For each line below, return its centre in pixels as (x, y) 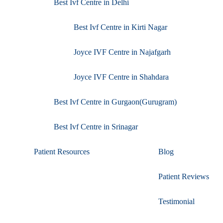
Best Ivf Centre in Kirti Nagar (120, 27)
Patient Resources (62, 151)
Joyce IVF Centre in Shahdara (121, 77)
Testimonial (176, 201)
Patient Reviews (184, 176)
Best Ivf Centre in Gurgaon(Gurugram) (115, 102)
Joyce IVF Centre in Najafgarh (122, 52)
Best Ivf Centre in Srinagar (96, 126)
